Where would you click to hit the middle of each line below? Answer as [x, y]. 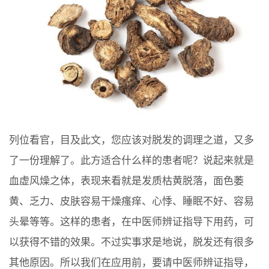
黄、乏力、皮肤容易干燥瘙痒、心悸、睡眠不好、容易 [131, 201]
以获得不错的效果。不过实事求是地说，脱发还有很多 [131, 242]
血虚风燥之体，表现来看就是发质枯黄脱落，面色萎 [126, 181]
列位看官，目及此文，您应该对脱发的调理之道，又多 [131, 140]
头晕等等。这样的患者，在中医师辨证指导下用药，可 [131, 222]
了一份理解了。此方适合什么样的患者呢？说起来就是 [131, 160]
